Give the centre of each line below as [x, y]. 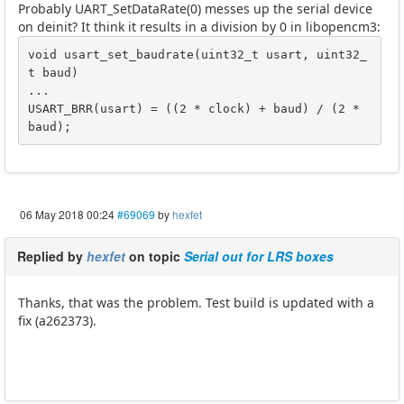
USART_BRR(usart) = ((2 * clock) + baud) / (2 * [193, 108]
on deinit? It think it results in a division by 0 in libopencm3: [199, 27]
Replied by [52, 257]
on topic [155, 257]
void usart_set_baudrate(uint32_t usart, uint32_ [197, 54]
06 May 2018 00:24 [67, 215]
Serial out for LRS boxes [259, 257]
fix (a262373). [57, 321]
